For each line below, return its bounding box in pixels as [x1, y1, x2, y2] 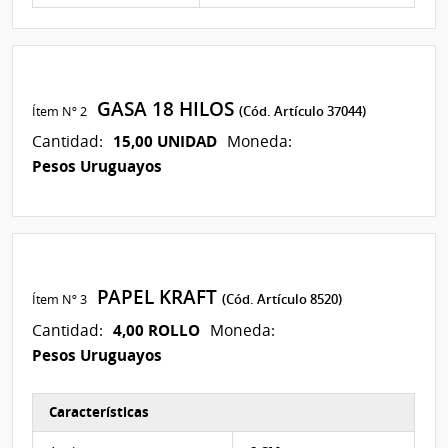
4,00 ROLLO [113, 318, 201, 341]
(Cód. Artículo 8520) [222, 290, 343, 309]
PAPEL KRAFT [87, 284, 223, 311]
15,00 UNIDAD [113, 130, 218, 153]
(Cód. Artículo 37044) [239, 101, 367, 120]
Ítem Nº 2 [32, 101, 88, 120]
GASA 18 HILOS [87, 95, 240, 122]
